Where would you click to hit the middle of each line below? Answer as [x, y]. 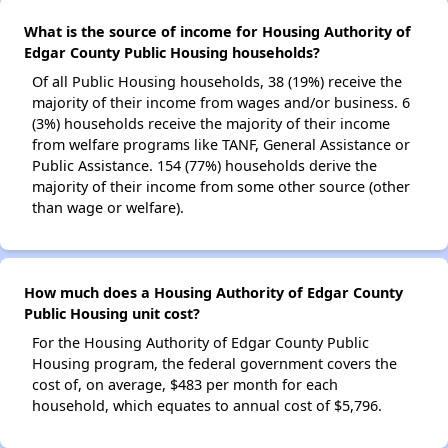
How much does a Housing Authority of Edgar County [213, 292]
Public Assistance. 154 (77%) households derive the [204, 165]
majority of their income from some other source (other [221, 186]
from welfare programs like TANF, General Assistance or [221, 144]
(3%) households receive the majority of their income [211, 123]
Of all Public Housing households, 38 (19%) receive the [217, 81]
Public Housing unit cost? [112, 313]
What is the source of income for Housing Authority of [217, 31]
